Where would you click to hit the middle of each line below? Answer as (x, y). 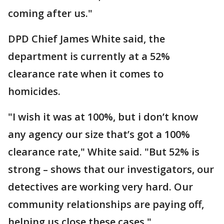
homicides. (34, 91)
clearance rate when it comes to (86, 74)
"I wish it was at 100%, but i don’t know (103, 117)
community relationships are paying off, (106, 204)
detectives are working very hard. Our (100, 187)
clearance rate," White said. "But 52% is (104, 152)
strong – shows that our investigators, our (111, 169)
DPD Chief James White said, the (86, 39)
